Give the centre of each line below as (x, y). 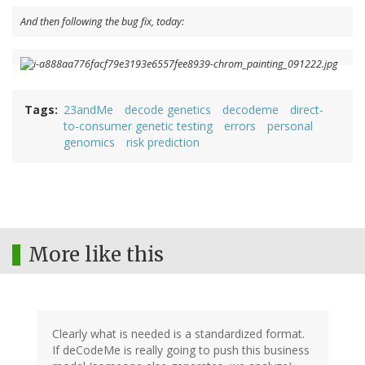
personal (290, 126)
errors (240, 126)
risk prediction (163, 143)
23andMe (88, 110)
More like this (96, 255)
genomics (89, 143)
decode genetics (168, 110)
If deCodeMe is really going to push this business (181, 350)
